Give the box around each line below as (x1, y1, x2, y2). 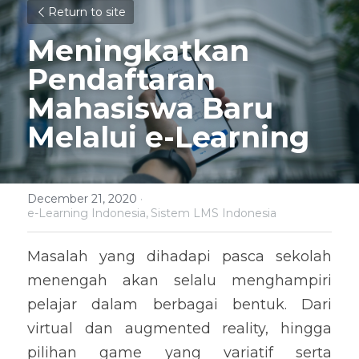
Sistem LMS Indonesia (151, 206, 276, 220)
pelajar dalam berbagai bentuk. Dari (27, 296, 332, 313)
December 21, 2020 (27, 192, 137, 206)
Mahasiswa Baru (27, 91, 273, 126)
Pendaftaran (27, 62, 216, 97)
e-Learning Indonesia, (27, 206, 148, 220)
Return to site (48, 5, 126, 19)
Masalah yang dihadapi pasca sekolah (27, 248, 332, 265)
